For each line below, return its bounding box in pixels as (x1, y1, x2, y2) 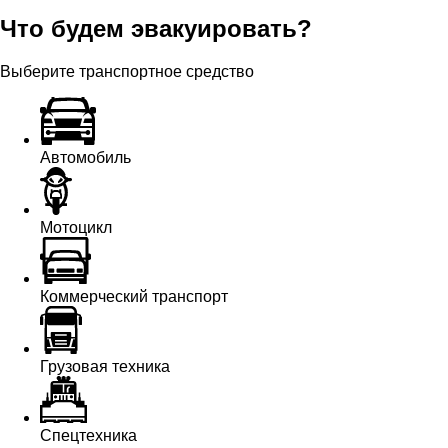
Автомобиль (40, 149, 131, 167)
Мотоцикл (40, 219, 112, 237)
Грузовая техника (40, 358, 170, 376)
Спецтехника (40, 427, 137, 445)
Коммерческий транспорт (40, 288, 228, 306)
